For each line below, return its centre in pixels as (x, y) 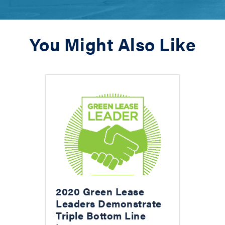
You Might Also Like (113, 44)
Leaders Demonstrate (109, 203)
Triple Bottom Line (101, 215)
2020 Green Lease (100, 191)
